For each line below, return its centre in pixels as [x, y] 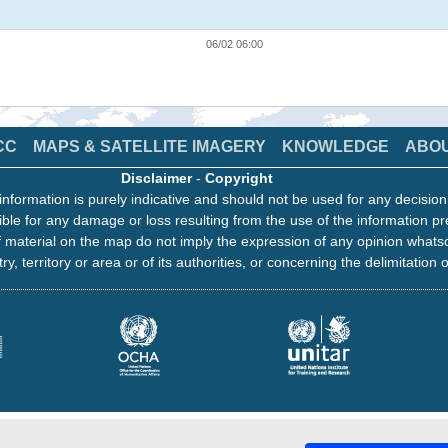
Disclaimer [156, 177]
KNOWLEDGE [335, 146]
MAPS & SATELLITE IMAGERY [149, 146]
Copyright [239, 177]
